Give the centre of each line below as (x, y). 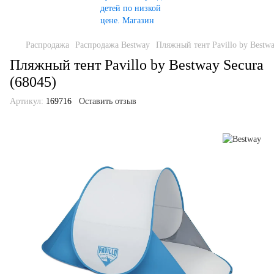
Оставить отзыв (108, 101)
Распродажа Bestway (113, 45)
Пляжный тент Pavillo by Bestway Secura (137, 65)
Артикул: (27, 101)
